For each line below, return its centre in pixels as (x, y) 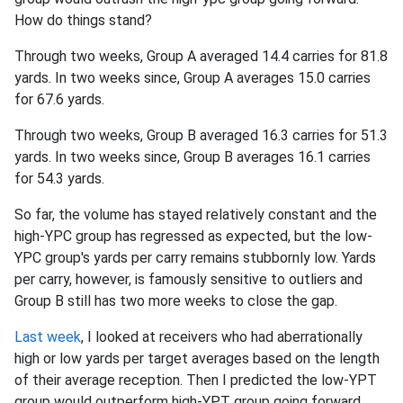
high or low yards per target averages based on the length (197, 358)
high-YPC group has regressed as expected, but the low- (193, 236)
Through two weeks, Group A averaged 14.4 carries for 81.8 (201, 56)
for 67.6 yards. (59, 99)
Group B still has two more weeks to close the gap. (176, 301)
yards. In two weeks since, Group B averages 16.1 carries (193, 157)
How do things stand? (83, 20)
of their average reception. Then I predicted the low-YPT (196, 380)
